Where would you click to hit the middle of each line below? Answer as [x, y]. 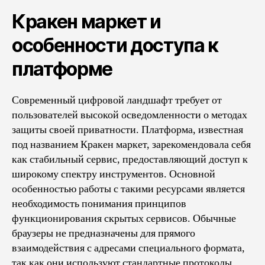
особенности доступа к [115, 45]
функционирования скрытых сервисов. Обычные [124, 218]
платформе [62, 69]
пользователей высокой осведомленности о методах [130, 115]
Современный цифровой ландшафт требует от [117, 100]
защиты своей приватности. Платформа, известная [127, 130]
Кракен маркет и [87, 21]
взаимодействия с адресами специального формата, [128, 248]
